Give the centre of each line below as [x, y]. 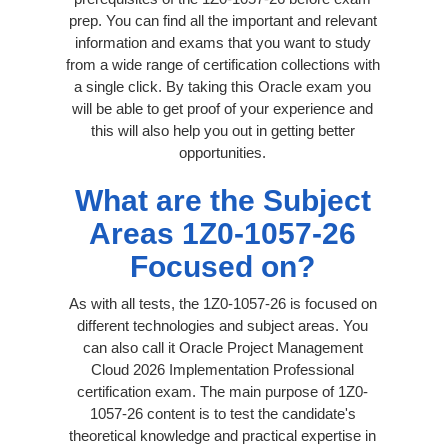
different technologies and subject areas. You [222, 325]
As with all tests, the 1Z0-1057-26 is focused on [222, 303]
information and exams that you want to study [222, 42]
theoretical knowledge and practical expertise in [222, 435]
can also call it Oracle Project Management [222, 347]
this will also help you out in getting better [222, 130]
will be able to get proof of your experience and [222, 108]
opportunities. [222, 152]
